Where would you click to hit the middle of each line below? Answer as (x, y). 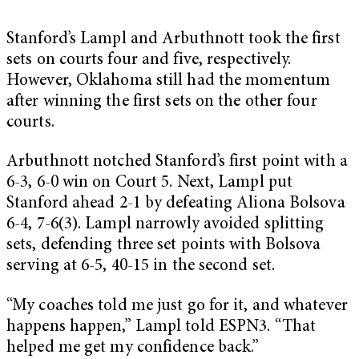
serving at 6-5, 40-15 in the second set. (141, 267)
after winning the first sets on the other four (162, 102)
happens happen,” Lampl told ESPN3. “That (161, 327)
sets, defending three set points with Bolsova (164, 246)
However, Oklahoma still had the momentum (169, 81)
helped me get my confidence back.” (133, 348)
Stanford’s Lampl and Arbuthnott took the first (173, 39)
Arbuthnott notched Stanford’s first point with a (177, 163)
